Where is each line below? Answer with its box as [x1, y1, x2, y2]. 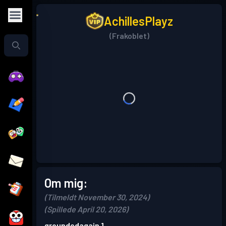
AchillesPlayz [103, 13, 173, 28]
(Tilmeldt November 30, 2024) [44, 192, 149, 202]
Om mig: [44, 176, 87, 191]
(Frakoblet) [109, 31, 149, 41]
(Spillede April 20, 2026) [44, 204, 128, 214]
